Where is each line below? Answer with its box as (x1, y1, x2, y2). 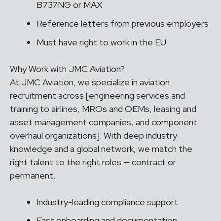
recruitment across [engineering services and (10, 89, 185, 101)
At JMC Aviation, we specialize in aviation (10, 76, 170, 88)
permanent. (10, 169, 55, 181)
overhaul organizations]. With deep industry (10, 129, 177, 141)
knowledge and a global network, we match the (10, 143, 192, 154)
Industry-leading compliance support (37, 196, 178, 208)
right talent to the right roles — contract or (10, 156, 176, 168)
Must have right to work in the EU (37, 36, 168, 48)
